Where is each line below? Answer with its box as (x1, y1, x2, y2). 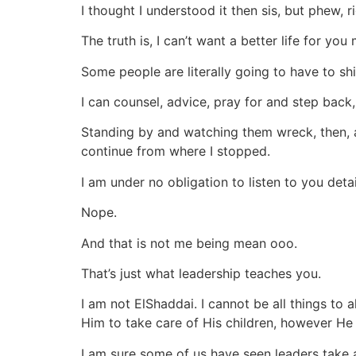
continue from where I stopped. (81, 143, 270, 160)
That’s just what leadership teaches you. (81, 265, 325, 281)
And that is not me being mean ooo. (81, 234, 297, 251)
